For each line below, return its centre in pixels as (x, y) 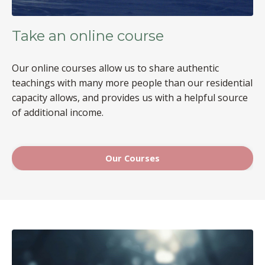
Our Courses (132, 158)
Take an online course (88, 35)
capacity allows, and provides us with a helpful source (130, 97)
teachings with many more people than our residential (132, 83)
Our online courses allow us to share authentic (115, 68)
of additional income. (58, 112)
